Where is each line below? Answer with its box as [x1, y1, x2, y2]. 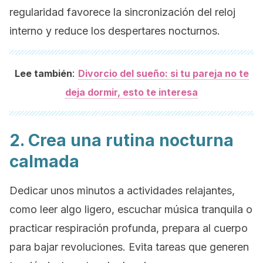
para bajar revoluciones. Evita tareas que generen [9, 241, 249, 253]
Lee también [14, 68, 72, 79]
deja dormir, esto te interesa [65, 86, 198, 98]
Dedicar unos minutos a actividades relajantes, [9, 184, 235, 197]
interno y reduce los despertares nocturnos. [9, 25, 220, 37]
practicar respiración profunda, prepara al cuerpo [9, 222, 248, 234]
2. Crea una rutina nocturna [9, 130, 234, 150]
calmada [9, 151, 79, 171]
